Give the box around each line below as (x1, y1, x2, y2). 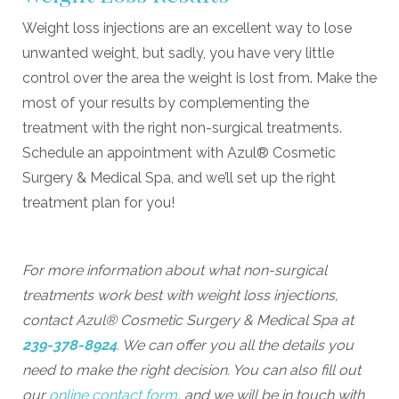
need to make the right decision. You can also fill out (22, 361, 361, 379)
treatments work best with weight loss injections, (22, 286, 338, 304)
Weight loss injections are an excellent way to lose (22, 19, 352, 37)
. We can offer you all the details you (117, 336, 354, 354)
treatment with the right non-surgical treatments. (22, 118, 342, 136)
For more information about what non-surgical (22, 261, 327, 279)
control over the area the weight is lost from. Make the (22, 69, 377, 86)
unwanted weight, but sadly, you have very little (22, 44, 334, 61)
